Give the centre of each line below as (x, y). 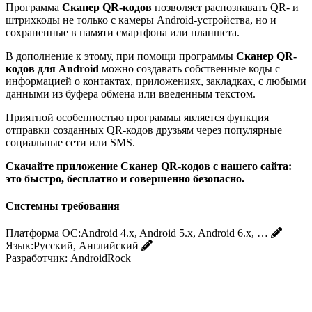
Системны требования (63, 205)
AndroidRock (101, 258)
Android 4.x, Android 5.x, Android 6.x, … (174, 233)
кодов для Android (52, 68)
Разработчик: (37, 258)
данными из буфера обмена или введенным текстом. (131, 93)
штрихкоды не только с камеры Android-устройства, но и (141, 19)
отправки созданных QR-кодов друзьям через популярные (144, 130)
